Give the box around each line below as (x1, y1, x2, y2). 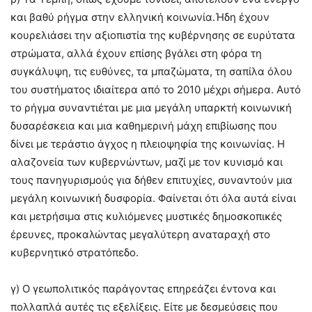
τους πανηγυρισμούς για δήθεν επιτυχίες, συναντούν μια (10, 173, 292, 187)
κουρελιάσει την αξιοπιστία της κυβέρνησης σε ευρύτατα (10, 29, 295, 42)
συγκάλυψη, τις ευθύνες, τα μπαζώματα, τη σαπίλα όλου (10, 65, 292, 78)
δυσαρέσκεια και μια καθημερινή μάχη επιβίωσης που (10, 119, 277, 132)
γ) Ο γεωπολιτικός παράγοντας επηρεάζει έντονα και (10, 282, 276, 295)
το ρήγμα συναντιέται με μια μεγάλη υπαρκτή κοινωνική (10, 101, 292, 114)
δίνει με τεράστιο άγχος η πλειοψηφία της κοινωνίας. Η (10, 137, 285, 150)
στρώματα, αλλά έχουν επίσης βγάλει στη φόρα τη (10, 47, 262, 60)
